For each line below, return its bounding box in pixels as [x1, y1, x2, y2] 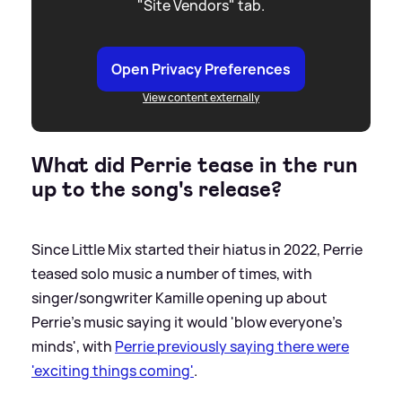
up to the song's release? [31, 174, 282, 204]
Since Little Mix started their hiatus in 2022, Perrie [31, 239, 363, 259]
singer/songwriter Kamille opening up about [31, 287, 328, 308]
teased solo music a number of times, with [31, 263, 312, 284]
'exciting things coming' [31, 360, 194, 380]
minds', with [31, 336, 115, 356]
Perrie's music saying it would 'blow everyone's [31, 311, 342, 332]
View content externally [143, 89, 259, 105]
